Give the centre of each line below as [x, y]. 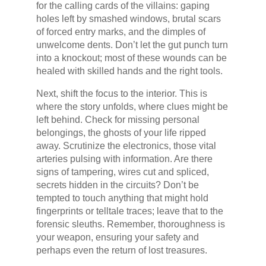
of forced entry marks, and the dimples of [121, 32]
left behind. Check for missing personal [118, 120]
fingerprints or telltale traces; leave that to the [129, 211]
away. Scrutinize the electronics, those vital [126, 146]
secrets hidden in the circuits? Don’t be [117, 185]
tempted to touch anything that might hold [122, 198]
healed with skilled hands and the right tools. [129, 71]
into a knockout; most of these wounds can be [131, 58]
